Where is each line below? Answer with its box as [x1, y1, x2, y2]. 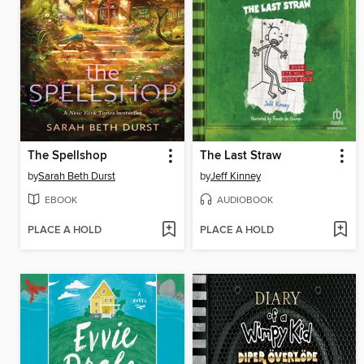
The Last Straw [199, 149, 281, 164]
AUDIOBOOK [216, 193, 273, 206]
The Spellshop [28, 149, 107, 164]
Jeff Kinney [210, 170, 261, 184]
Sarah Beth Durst [38, 170, 115, 184]
